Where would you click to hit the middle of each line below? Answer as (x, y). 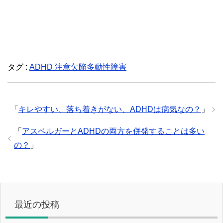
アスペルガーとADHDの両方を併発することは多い (113, 131)
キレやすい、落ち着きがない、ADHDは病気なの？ (110, 110)
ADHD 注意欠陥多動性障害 (78, 67)
